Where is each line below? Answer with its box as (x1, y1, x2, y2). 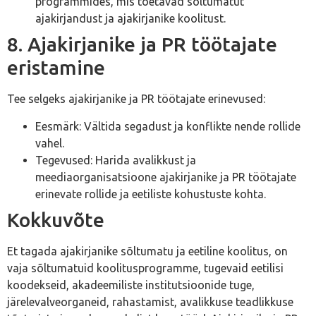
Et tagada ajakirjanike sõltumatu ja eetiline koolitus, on (7, 244, 288, 257)
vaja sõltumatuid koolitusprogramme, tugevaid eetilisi (7, 261, 284, 274)
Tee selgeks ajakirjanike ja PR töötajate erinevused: (7, 92, 265, 106)
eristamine (7, 56, 105, 79)
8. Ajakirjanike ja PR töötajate (7, 33, 277, 56)
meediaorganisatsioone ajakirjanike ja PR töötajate (35, 170, 296, 183)
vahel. (35, 136, 64, 150)
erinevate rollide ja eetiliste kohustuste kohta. (35, 187, 266, 200)
